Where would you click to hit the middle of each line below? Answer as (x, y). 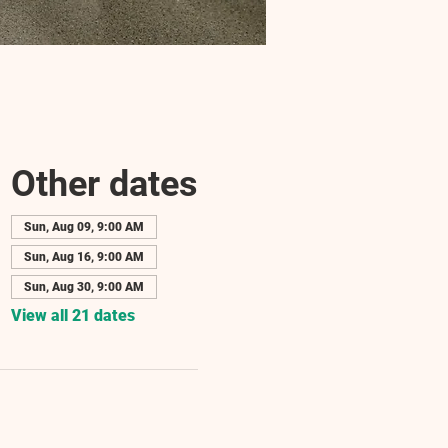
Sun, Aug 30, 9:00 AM (83, 287)
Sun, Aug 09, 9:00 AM (83, 227)
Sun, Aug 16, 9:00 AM (83, 257)
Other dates (104, 184)
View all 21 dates (72, 315)
